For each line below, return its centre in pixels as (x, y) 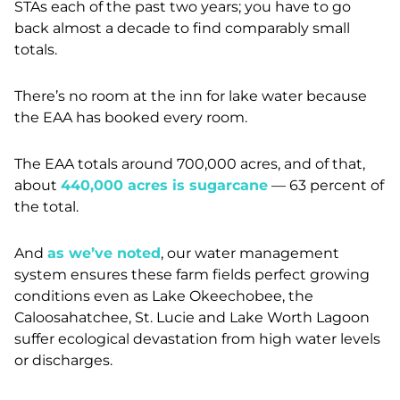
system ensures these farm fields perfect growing (192, 275)
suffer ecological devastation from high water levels (197, 339)
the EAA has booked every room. (131, 118)
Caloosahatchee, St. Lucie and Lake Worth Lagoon (192, 318)
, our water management (250, 254)
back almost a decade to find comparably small (182, 29)
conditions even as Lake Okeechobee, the (164, 296)
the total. (46, 207)
